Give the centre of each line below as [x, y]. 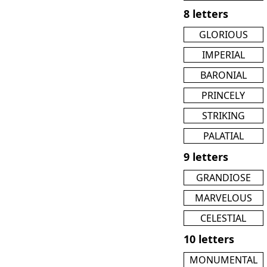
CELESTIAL [223, 218]
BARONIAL [223, 75]
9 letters [206, 156]
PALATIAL [223, 136]
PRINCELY [223, 95]
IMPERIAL [223, 55]
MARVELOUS [223, 198]
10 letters [209, 239]
